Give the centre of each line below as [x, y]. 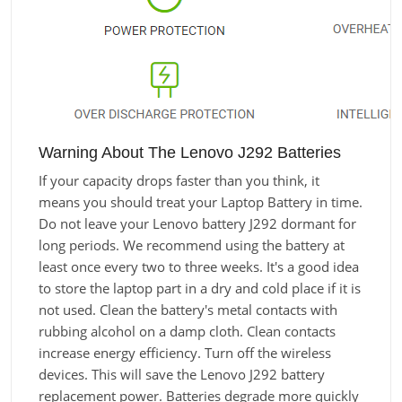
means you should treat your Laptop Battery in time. [201, 202]
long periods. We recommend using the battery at [192, 245]
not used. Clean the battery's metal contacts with [188, 310]
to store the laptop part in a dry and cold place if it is [200, 288]
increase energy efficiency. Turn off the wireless [185, 353]
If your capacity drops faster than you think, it [179, 180]
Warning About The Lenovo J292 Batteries [190, 152]
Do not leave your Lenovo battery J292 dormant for [197, 223]
